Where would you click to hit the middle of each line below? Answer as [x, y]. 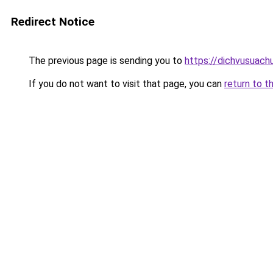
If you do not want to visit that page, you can [125, 84]
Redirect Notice [53, 22]
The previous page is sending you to [105, 61]
